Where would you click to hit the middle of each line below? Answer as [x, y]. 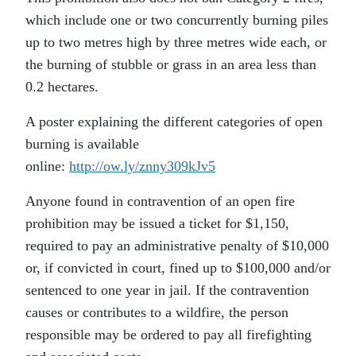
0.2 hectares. [62, 87]
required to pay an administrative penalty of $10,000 [177, 246]
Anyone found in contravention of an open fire [160, 201]
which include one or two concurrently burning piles [177, 20]
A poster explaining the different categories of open [174, 122]
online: [47, 166]
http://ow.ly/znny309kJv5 [142, 166]
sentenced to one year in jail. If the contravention [167, 290]
